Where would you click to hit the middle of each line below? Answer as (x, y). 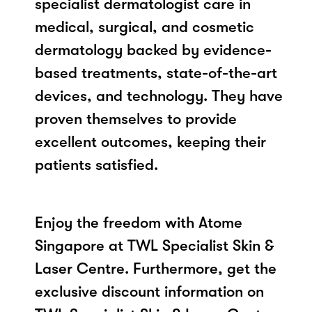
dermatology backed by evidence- (153, 49)
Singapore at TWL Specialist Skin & (154, 245)
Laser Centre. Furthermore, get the (156, 268)
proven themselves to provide (136, 118)
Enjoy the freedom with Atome (139, 222)
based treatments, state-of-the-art (156, 72)
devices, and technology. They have (159, 95)
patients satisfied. (96, 164)
